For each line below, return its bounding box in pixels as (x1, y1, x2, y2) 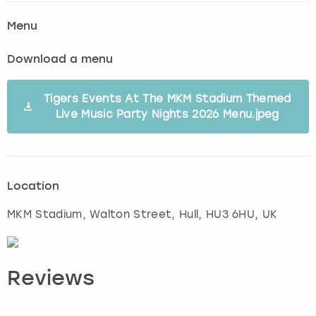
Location (7, 181, 59, 193)
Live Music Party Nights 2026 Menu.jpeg (55, 107, 279, 121)
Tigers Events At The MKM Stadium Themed (44, 92, 291, 105)
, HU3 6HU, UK (198, 207, 278, 221)
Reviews (7, 269, 95, 290)
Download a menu (7, 54, 113, 66)
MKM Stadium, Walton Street (7, 207, 172, 221)
